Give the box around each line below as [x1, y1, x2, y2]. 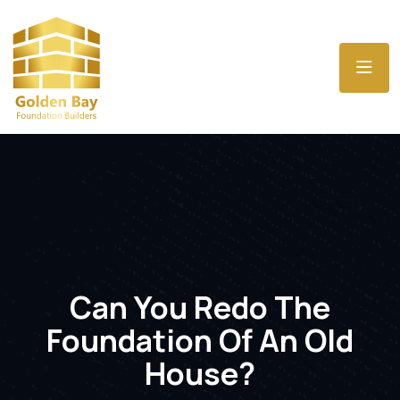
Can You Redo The [70, 286, 330, 328]
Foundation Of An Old [46, 319, 354, 361]
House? [145, 352, 255, 394]
